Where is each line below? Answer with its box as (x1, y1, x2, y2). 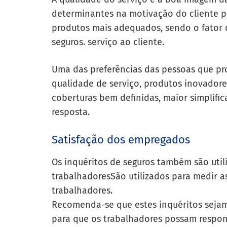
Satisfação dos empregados (52, 133, 190, 146)
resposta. (52, 106, 92, 118)
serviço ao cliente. (88, 36, 167, 48)
